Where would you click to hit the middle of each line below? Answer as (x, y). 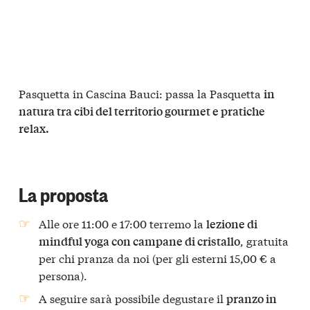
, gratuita (265, 240)
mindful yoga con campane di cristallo (140, 241)
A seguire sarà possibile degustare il (133, 298)
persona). (63, 275)
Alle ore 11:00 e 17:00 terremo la (123, 223)
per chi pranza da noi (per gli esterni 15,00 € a (158, 257)
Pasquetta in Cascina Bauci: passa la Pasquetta (141, 93)
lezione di (232, 224)
